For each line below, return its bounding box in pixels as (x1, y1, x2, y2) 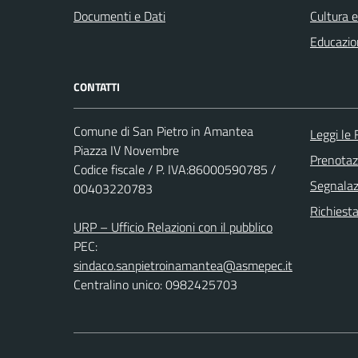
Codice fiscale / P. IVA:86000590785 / (74, 159, 276, 179)
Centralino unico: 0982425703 (74, 274, 237, 294)
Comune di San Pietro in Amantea (74, 121, 253, 141)
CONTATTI (74, 78, 120, 95)
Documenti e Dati (74, 6, 165, 26)
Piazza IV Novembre (74, 140, 179, 160)
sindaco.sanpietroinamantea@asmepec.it (74, 255, 292, 275)
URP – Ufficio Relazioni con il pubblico (74, 217, 272, 237)
